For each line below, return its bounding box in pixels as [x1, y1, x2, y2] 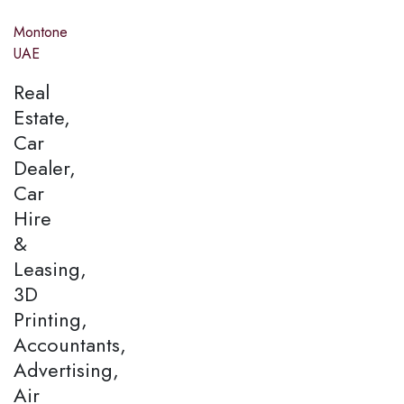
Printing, [14, 305, 87, 335]
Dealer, [14, 153, 76, 183]
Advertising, [14, 355, 119, 385]
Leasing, [14, 254, 87, 284]
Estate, [14, 103, 70, 133]
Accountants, [14, 330, 126, 360]
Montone [14, 22, 68, 43]
